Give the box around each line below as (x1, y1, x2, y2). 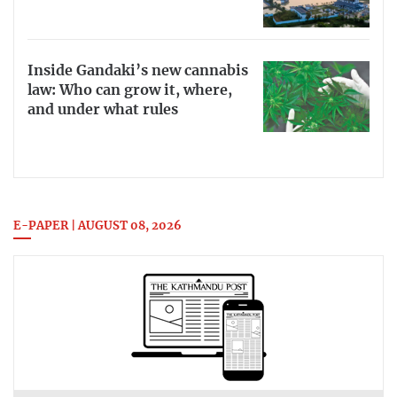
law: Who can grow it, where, (27, 82, 232, 97)
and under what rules (27, 102, 178, 117)
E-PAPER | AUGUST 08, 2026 (13, 221, 182, 233)
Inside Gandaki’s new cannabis (27, 63, 248, 78)
